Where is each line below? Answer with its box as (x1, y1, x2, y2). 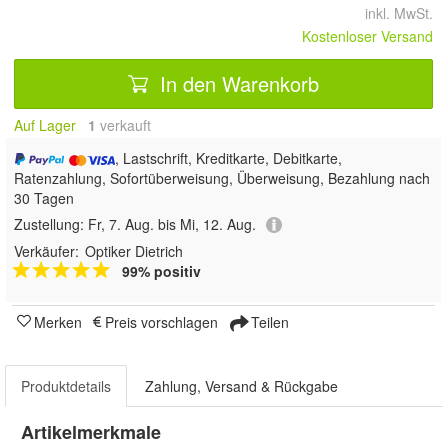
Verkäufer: (14, 241, 79, 262)
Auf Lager (14, 115, 76, 135)
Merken (34, 312, 82, 333)
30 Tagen (14, 188, 74, 208)
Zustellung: (14, 214, 88, 234)
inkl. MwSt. (349, 3, 433, 23)
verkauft (96, 115, 151, 135)
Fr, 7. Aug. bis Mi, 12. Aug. (88, 214, 256, 234)
